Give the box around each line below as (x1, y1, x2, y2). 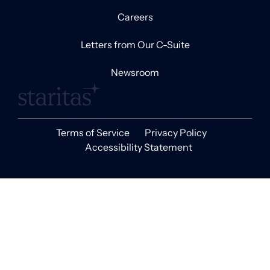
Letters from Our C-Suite (80, 39, 190, 51)
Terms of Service (55, 126, 130, 139)
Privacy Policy (144, 126, 207, 139)
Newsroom (111, 66, 159, 79)
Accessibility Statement (85, 140, 193, 153)
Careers (117, 11, 153, 24)
